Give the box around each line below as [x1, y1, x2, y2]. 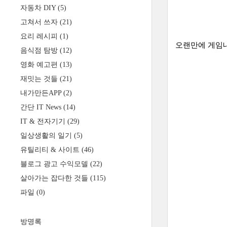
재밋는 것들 [20, 75, 60, 83]
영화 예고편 [20, 61, 60, 68]
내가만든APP [20, 89, 63, 97]
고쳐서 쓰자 [20, 18, 60, 26]
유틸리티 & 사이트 [20, 146, 82, 154]
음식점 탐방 [20, 47, 60, 54]
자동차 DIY [20, 4, 58, 12]
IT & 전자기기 [20, 118, 67, 125]
